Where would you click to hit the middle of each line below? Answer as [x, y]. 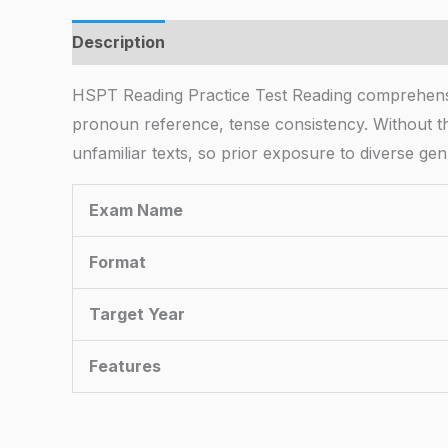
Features [125, 366]
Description [118, 42]
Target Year [137, 314]
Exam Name [136, 210]
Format [117, 262]
